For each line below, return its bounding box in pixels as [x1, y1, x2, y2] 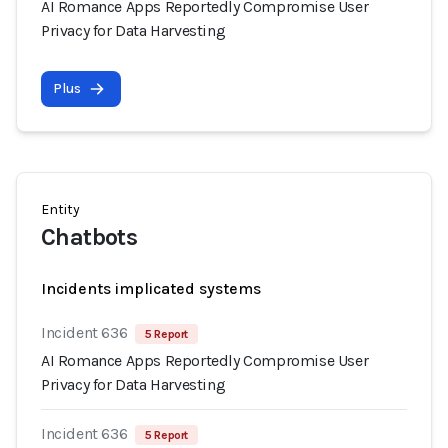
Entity [41, 201, 80, 218]
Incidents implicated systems [41, 279, 261, 298]
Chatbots [41, 223, 138, 251]
